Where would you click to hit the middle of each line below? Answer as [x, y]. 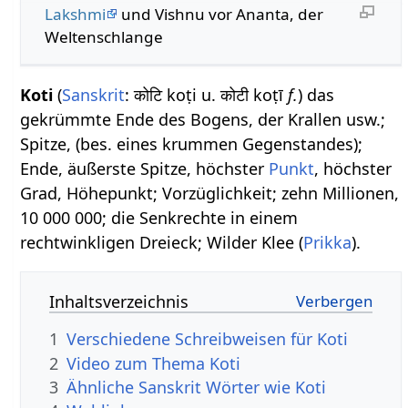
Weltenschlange [103, 36]
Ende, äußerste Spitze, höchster [145, 169]
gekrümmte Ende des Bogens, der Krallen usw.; [203, 120]
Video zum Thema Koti [154, 363]
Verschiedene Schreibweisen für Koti [208, 339]
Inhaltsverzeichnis [119, 302]
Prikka [328, 243]
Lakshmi [75, 14]
